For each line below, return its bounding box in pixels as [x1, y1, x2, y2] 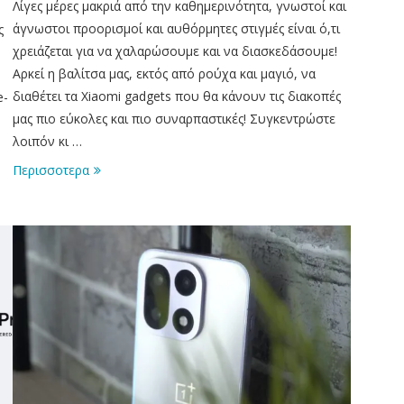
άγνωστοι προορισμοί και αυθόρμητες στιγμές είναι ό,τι [12, 19, 340, 37]
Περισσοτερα [12, 161, 89, 179]
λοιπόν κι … [12, 132, 82, 150]
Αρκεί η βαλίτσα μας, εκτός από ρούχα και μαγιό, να [12, 64, 316, 82]
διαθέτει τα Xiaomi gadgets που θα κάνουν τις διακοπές [12, 87, 341, 105]
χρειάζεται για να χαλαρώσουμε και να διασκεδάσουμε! [12, 41, 337, 60]
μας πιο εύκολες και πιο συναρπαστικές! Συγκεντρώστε [12, 109, 335, 127]
